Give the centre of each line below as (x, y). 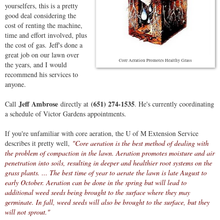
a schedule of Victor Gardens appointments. (66, 113)
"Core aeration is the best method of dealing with (140, 143)
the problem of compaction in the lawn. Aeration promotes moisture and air (110, 153)
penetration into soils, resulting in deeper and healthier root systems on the (109, 163)
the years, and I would (36, 64)
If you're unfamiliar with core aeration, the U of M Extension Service (102, 133)
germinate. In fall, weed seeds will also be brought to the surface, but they (107, 202)
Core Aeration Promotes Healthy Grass (155, 60)
